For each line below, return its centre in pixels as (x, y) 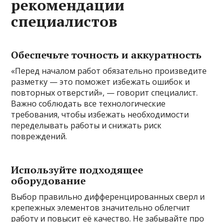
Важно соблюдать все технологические (88, 104)
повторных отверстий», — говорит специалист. (105, 93)
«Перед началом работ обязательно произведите (109, 71)
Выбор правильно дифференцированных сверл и (108, 197)
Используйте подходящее (77, 170)
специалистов (64, 22)
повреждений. (39, 137)
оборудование (49, 181)
